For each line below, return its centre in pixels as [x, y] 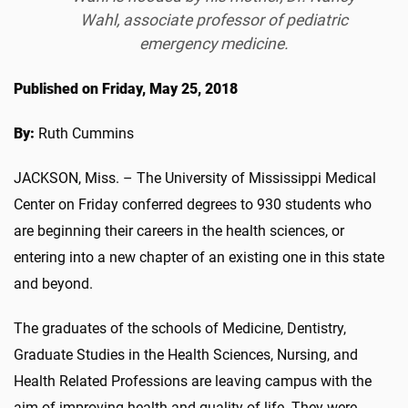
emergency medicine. [214, 43]
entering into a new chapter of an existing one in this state [199, 257]
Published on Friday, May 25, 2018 [126, 88]
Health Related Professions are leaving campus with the [193, 381]
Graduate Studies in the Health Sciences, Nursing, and [186, 354]
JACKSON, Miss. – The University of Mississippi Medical [195, 178]
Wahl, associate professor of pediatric [214, 20]
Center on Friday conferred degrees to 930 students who [193, 204]
